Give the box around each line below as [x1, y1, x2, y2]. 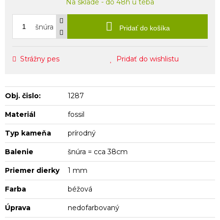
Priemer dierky [5, 165, 59, 175]
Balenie [5, 147, 33, 156]
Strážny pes [20, 54, 59, 63]
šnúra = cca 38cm [68, 147, 128, 156]
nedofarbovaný [68, 203, 120, 212]
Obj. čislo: [5, 91, 41, 100]
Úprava [5, 203, 30, 212]
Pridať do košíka [117, 24, 170, 32]
